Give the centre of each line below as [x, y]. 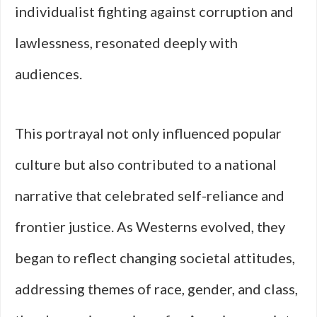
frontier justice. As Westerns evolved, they [150, 226]
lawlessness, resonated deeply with [126, 42]
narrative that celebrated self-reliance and [150, 195]
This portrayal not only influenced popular [148, 133]
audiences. [48, 74]
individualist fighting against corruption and [154, 11]
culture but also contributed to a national [146, 164]
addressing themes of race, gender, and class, [156, 289]
